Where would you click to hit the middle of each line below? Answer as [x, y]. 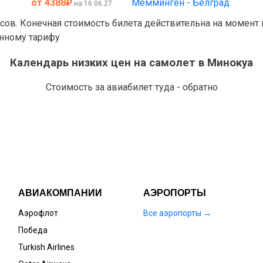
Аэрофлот [38, 213]
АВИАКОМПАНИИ [60, 193]
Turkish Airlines [46, 247]
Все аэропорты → [177, 213]
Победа [33, 230]
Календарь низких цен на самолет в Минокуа [131, 63]
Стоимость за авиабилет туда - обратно [131, 87]
